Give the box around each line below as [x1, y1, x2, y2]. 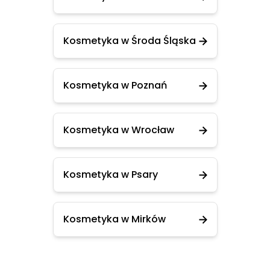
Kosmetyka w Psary [63, 168, 158, 181]
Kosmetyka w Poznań [63, 78, 167, 92]
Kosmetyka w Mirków [63, 212, 166, 226]
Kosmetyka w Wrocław [63, 123, 174, 137]
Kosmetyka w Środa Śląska [63, 34, 196, 48]
